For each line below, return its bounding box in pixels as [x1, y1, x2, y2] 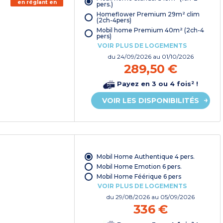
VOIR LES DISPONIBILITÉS [102, 96, 200, 105]
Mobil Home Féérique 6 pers [96, 173, 181, 181]
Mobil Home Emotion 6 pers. [96, 163, 182, 171]
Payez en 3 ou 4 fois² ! [115, 80, 199, 88]
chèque [25, 5, 48, 12]
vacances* [21, 11, 52, 18]
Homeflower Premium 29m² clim [96, 10, 200, 18]
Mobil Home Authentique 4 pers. [96, 153, 195, 161]
